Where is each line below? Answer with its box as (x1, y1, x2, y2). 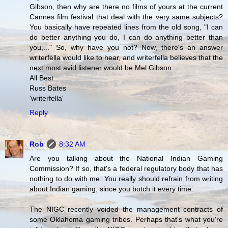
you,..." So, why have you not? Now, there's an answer (30, 43, 223, 51)
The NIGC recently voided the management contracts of (30, 205, 223, 213)
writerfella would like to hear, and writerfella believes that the (30, 53, 223, 62)
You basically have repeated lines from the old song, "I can (30, 22, 223, 31)
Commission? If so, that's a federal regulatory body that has (30, 164, 223, 173)
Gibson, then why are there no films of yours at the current (30, 2, 223, 11)
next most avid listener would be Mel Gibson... (30, 63, 178, 72)
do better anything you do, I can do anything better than (30, 33, 223, 41)
